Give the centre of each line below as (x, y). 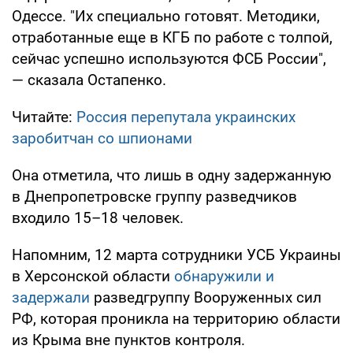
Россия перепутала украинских (186, 117)
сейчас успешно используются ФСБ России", (169, 58)
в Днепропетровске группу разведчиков (154, 196)
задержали (51, 297)
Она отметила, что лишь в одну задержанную (172, 175)
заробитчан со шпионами (102, 138)
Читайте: (44, 117)
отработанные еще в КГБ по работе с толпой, (172, 37)
